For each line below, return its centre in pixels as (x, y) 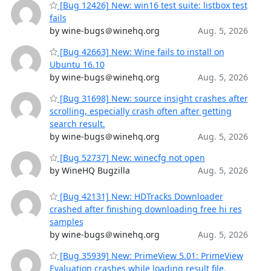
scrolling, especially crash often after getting (140, 111)
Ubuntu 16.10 (77, 64)
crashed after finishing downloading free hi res (145, 209)
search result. (77, 123)
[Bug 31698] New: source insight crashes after (152, 98)
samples (66, 221)
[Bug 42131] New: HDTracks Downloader (140, 196)
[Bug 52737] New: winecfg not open (131, 157)
